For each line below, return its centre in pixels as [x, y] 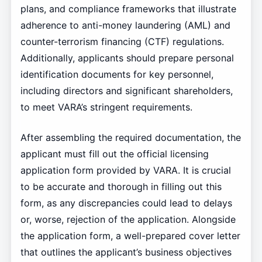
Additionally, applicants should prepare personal [127, 58]
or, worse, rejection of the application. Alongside [128, 220]
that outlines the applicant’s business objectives [126, 252]
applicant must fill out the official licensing [114, 154]
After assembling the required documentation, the [130, 138]
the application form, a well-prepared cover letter [130, 236]
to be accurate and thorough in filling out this [121, 187]
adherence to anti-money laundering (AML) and [125, 25]
